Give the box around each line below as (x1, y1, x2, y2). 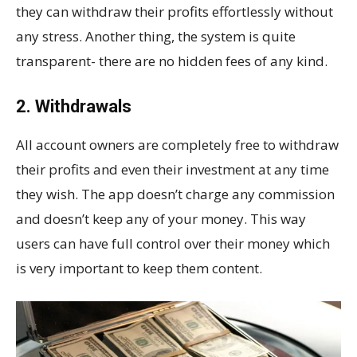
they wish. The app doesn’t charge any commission (16, 184, 335, 203)
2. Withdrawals (16, 96, 131, 116)
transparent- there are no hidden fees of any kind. (16, 51, 328, 70)
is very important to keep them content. (16, 258, 262, 277)
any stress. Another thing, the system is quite (16, 26, 296, 45)
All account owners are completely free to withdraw (16, 135, 339, 154)
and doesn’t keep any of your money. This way (16, 209, 306, 228)
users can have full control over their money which (16, 233, 330, 253)
